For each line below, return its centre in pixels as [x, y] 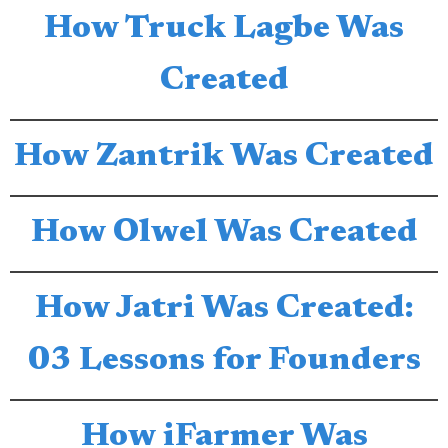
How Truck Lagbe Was [224, 29]
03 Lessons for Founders [224, 361]
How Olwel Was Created [224, 233]
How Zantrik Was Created [224, 157]
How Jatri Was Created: [224, 309]
